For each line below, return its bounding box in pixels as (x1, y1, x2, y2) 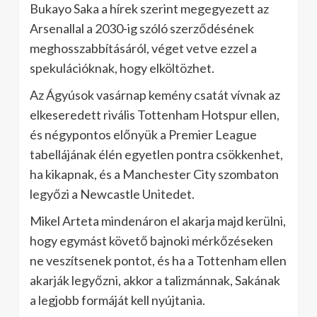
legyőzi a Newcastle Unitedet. (30, 186, 195, 202)
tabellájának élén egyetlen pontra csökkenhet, (30, 146, 283, 162)
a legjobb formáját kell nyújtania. (30, 292, 205, 308)
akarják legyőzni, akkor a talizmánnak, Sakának (30, 272, 280, 288)
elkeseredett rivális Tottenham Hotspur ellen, (30, 107, 279, 122)
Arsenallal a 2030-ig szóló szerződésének (30, 21, 254, 36)
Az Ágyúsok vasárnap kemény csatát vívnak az (30, 87, 280, 103)
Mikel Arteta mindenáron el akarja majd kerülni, (30, 213, 286, 229)
